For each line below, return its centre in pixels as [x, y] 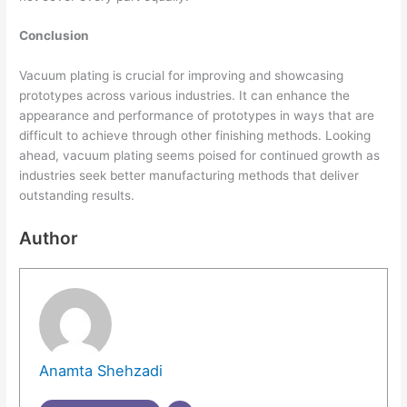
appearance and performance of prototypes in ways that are [197, 116]
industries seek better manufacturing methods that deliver [189, 176]
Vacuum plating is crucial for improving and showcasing [182, 76]
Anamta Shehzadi [100, 370]
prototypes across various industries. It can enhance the [185, 96]
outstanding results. [77, 196]
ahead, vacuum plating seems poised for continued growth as [200, 156]
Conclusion [55, 36]
